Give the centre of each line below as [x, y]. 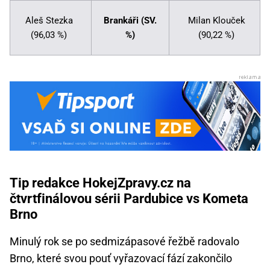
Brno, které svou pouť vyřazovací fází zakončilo [121, 259]
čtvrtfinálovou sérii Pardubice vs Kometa [129, 199]
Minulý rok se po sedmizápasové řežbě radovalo [124, 242]
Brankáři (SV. [130, 21]
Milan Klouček [216, 21]
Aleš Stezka [49, 21]
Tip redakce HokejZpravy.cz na [100, 183]
